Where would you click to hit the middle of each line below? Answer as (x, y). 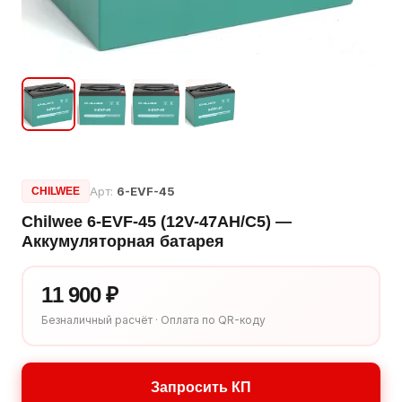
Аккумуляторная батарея (123, 241)
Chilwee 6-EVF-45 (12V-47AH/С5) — (157, 222)
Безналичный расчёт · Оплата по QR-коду (153, 320)
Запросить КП (201, 387)
